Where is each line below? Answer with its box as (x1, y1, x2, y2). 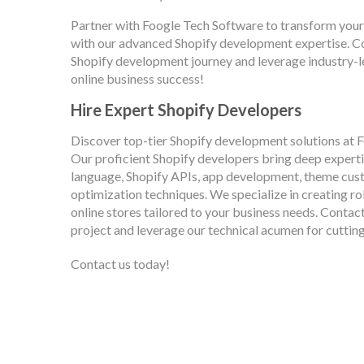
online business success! (71, 71, 204, 86)
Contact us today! (71, 256, 170, 271)
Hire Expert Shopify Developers (71, 100, 301, 119)
